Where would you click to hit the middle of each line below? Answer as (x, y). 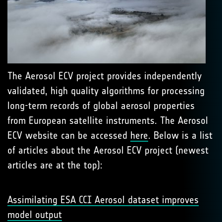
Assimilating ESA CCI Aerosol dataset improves (103, 199)
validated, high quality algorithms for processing (106, 90)
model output (35, 214)
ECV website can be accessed (69, 135)
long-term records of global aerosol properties (101, 105)
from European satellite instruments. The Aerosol (108, 120)
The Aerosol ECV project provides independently (105, 76)
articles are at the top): (55, 165)
